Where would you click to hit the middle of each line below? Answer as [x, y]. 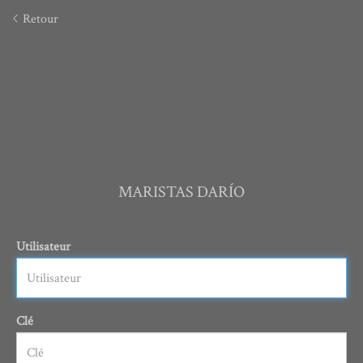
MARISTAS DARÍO [181, 192]
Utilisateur [43, 247]
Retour [39, 19]
